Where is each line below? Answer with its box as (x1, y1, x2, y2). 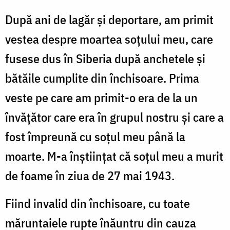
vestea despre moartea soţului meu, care (5, 30, 213, 47)
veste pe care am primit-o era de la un (5, 89, 198, 106)
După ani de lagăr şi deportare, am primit (5, 11, 214, 28)
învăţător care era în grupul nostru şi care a (5, 108, 224, 125)
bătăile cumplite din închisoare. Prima (5, 69, 199, 86)
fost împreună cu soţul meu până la (5, 128, 185, 145)
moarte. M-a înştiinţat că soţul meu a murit (5, 147, 223, 164)
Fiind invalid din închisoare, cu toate (5, 195, 190, 212)
